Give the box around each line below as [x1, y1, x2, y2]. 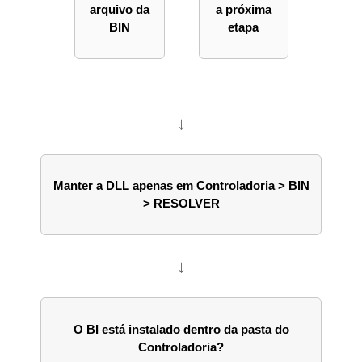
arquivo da [89, 2, 149, 16]
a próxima [215, 2, 271, 16]
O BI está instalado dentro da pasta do [73, 322, 289, 336]
